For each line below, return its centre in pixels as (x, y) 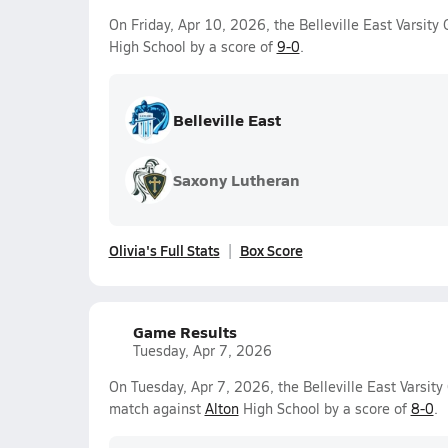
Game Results (184, 331)
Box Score (271, 250)
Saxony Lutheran (236, 179)
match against (156, 408)
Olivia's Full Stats (164, 250)
